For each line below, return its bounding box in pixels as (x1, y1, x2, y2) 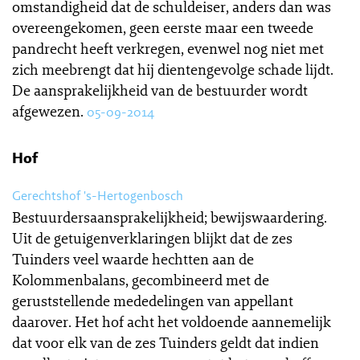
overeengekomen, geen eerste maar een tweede (12, 18, 313, 37)
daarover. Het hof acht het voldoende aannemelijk (12, 312, 331, 331)
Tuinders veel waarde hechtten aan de (12, 249, 254, 268)
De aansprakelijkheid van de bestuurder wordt (12, 80, 308, 100)
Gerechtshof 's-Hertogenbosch (12, 187, 183, 204)
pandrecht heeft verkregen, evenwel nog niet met (12, 39, 324, 58)
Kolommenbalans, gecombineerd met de (12, 270, 269, 289)
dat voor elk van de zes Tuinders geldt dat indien (12, 333, 319, 352)
